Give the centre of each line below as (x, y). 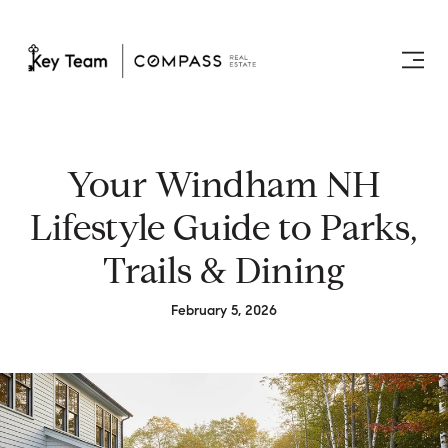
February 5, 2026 (224, 310)
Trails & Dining (224, 270)
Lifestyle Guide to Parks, (224, 227)
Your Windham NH (224, 184)
